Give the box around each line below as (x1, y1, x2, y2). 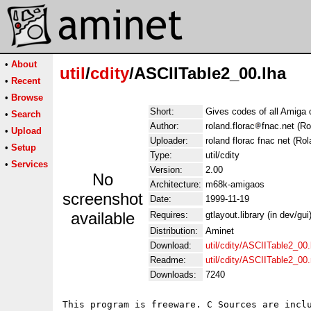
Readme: (150, 255, 186, 265)
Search (11, 109, 41, 119)
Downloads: (150, 269, 196, 280)
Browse (11, 92, 43, 103)
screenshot (62, 190, 143, 208)
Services (11, 159, 48, 169)
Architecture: (150, 179, 201, 190)
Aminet (205, 226, 234, 236)
